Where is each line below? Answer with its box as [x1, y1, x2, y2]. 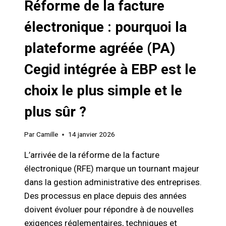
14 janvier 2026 [68, 130, 116, 139]
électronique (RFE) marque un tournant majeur [24, 163, 199, 174]
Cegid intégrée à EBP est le [24, 61, 196, 78]
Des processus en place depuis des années [24, 191, 187, 201]
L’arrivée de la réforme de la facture [24, 150, 159, 160]
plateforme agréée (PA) [24, 39, 175, 56]
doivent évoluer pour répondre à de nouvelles [24, 204, 194, 215]
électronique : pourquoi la [24, 18, 187, 35]
